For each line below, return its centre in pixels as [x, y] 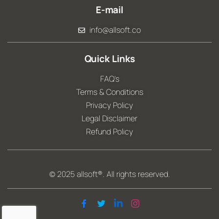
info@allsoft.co [115, 30]
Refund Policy [109, 131]
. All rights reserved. [136, 174]
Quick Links [109, 59]
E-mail [109, 10]
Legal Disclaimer [109, 118]
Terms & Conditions [109, 92]
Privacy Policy [109, 105]
